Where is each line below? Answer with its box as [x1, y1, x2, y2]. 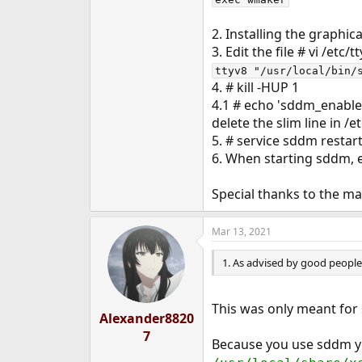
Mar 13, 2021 [211, 225, 271, 238]
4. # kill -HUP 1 [211, 78, 299, 96]
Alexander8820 [99, 309, 194, 327]
